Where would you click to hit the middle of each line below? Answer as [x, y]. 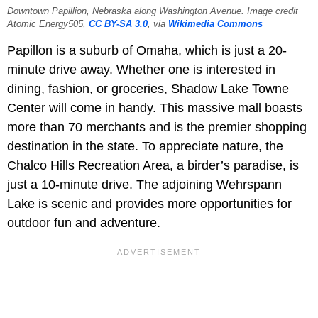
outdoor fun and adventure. [84, 223]
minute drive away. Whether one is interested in [141, 70]
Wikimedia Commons [215, 24]
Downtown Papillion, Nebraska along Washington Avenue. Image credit [153, 12]
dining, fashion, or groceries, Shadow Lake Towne [148, 89]
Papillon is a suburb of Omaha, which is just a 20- [147, 51]
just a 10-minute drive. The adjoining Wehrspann [144, 185]
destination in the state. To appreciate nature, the [145, 147]
